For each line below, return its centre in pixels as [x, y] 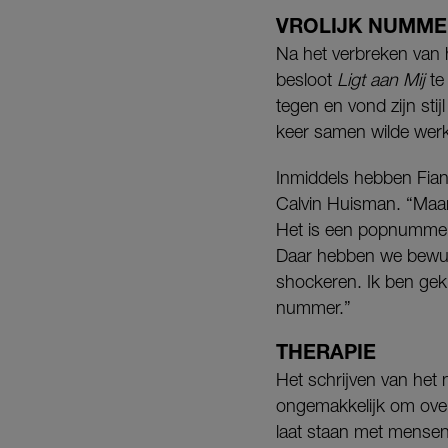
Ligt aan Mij [381, 79]
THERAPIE [326, 351]
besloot [306, 79]
